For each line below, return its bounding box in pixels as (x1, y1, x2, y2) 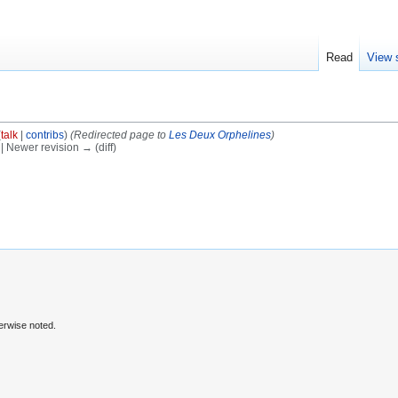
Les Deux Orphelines (168, 129, 271, 141)
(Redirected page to (69, 129, 169, 141)
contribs (25, 129, 64, 141)
